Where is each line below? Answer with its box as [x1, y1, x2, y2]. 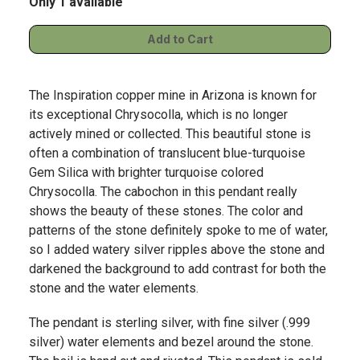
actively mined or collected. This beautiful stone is [29, 125, 311, 141]
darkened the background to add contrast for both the [29, 260, 326, 276]
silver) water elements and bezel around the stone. [29, 334, 313, 350]
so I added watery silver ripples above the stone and [29, 241, 325, 257]
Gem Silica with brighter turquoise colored [29, 164, 264, 180]
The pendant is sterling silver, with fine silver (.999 [29, 315, 310, 331]
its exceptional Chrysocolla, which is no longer [29, 106, 288, 122]
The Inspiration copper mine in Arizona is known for [29, 87, 317, 103]
